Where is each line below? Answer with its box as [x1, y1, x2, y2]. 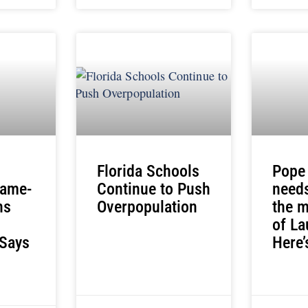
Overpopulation [96, 197, 197, 217]
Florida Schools [96, 161, 199, 181]
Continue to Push [96, 179, 210, 199]
